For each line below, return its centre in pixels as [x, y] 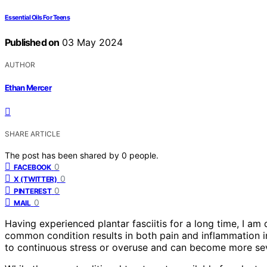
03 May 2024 [91, 43]
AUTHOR [20, 65]
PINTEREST [33, 191]
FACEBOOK [32, 167]
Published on [32, 43]
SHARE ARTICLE [32, 133]
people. [144, 155]
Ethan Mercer [28, 87]
